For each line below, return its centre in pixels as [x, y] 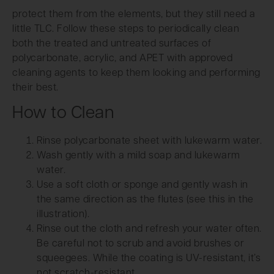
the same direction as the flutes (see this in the [145, 200]
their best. [35, 88]
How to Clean [63, 113]
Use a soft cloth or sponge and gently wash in [143, 185]
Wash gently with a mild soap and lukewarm [139, 156]
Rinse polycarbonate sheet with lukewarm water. [149, 141]
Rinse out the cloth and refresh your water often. [149, 229]
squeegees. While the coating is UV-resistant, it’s [149, 258]
